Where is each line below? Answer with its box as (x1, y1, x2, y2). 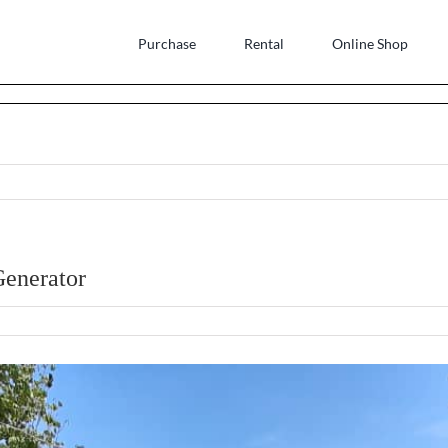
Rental (244, 34, 284, 52)
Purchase (138, 34, 196, 52)
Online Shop (332, 34, 408, 52)
